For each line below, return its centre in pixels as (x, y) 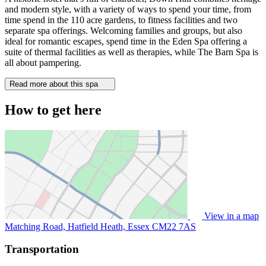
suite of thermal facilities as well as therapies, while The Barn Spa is (132, 52)
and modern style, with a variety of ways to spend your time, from (128, 9)
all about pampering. (43, 62)
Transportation (42, 249)
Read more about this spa (55, 84)
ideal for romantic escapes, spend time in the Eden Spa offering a (126, 41)
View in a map (231, 216)
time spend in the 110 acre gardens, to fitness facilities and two (121, 20)
